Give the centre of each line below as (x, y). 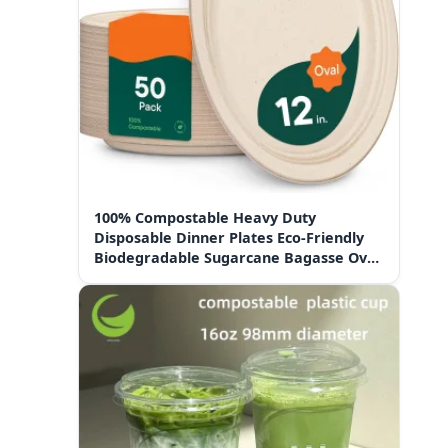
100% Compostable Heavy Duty (205, 217)
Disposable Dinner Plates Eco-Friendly (229, 237)
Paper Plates (139, 277)
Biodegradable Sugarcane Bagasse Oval (237, 257)
